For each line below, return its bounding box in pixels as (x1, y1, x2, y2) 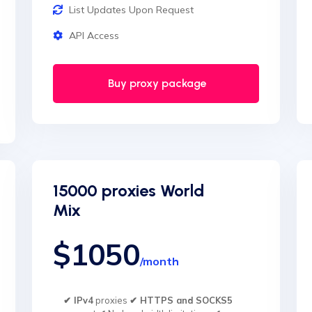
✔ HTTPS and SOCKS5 (130, 295, 233, 306)
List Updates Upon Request (69, 3, 194, 16)
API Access (69, 29, 119, 42)
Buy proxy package (105, 77, 207, 90)
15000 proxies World (53, 180, 204, 201)
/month (140, 254, 179, 268)
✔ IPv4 (63, 295, 93, 306)
